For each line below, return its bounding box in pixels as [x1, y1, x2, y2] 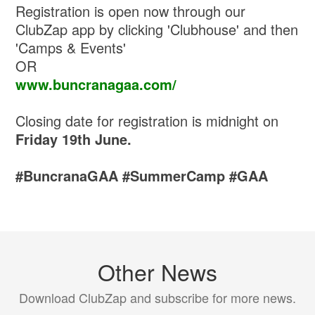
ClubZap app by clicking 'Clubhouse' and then [15, 18, 299, 39]
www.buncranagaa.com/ [15, 73, 177, 94]
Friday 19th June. [15, 128, 132, 149]
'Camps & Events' [15, 37, 127, 58]
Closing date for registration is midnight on [15, 110, 279, 131]
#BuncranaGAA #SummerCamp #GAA [15, 165, 269, 186]
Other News [98, 255, 217, 288]
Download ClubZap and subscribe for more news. [19, 288, 296, 307]
